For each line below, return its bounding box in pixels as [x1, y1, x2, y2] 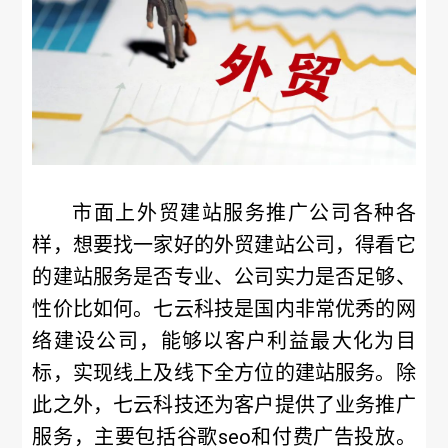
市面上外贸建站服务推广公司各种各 [72, 201, 416, 225]
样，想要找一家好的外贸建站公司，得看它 [32, 233, 416, 257]
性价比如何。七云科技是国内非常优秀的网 [32, 297, 416, 321]
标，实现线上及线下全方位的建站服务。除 [32, 361, 416, 385]
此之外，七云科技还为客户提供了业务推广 [32, 393, 416, 417]
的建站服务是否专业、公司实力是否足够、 [32, 265, 416, 289]
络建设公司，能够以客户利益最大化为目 [32, 329, 416, 353]
